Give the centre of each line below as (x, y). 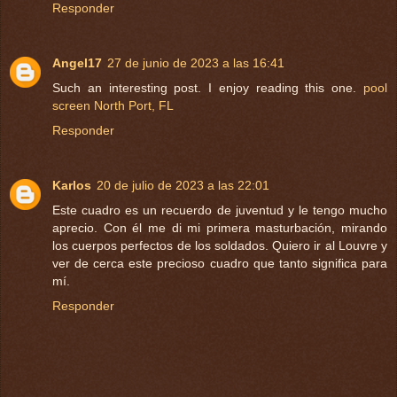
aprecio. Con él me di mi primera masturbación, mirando (220, 228)
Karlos (72, 186)
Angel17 (77, 63)
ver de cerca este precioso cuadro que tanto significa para (220, 264)
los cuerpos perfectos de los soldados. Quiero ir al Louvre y (220, 246)
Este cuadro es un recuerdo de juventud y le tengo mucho (220, 210)
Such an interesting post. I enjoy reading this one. (208, 88)
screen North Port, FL (113, 106)
